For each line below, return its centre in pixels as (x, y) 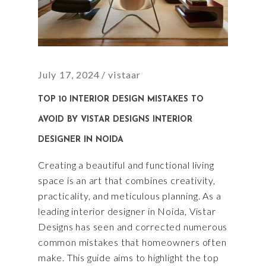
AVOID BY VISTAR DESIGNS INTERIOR (115, 120)
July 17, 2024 (69, 75)
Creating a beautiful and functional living (126, 165)
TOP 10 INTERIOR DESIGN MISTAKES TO (121, 100)
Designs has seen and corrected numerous (133, 227)
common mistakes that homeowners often (132, 242)
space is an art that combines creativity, (127, 180)
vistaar (125, 75)
